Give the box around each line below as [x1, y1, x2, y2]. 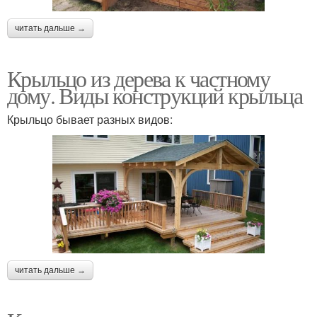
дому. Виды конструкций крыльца [7, 79, 302, 110]
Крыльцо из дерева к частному [7, 62, 270, 93]
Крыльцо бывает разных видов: [7, 110, 173, 127]
